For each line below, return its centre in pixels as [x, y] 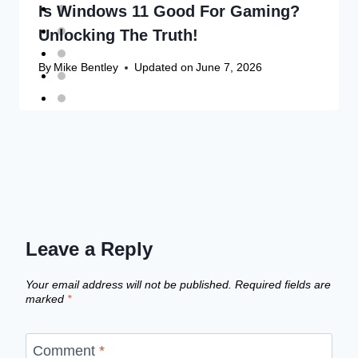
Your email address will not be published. [129, 284]
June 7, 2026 [229, 68]
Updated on [164, 68]
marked [46, 298]
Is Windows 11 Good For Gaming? [169, 11]
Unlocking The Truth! [118, 35]
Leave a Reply [89, 249]
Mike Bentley [86, 68]
